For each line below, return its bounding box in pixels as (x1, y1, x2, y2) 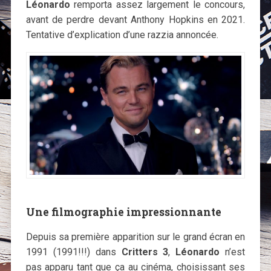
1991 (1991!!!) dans (25, 246, 116, 258)
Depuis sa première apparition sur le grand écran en (25, 231, 246, 243)
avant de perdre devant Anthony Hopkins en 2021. (25, 13, 246, 25)
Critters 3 (116, 246, 169, 258)
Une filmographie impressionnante (25, 205, 221, 220)
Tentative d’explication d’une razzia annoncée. (25, 28, 218, 41)
